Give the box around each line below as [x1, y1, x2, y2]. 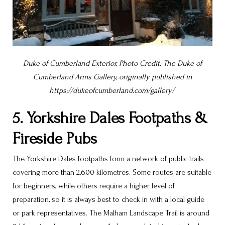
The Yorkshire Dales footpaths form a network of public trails [13, 154, 204, 164]
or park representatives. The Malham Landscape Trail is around [13, 208, 209, 218]
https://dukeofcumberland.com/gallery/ [49, 85, 174, 95]
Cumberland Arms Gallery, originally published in [33, 72, 192, 81]
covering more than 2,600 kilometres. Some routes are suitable [13, 168, 211, 177]
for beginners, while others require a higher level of [13, 181, 175, 191]
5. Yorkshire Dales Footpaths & [13, 109, 207, 127]
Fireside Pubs [13, 130, 97, 148]
